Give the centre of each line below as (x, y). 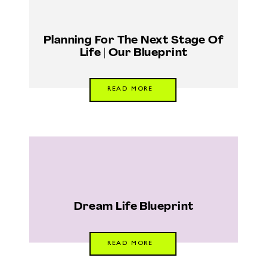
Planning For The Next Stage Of (133, 41)
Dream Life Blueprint (133, 207)
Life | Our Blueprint (133, 53)
